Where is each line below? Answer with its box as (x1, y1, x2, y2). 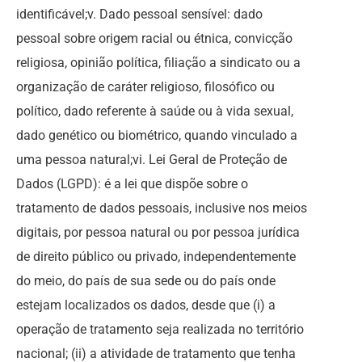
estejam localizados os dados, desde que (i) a (16, 297, 276, 313)
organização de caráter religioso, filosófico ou (16, 79, 275, 95)
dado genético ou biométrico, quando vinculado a (16, 128, 297, 143)
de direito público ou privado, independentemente (16, 249, 296, 264)
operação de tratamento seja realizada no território (16, 322, 304, 337)
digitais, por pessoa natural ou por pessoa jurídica (16, 225, 300, 240)
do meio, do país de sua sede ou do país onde (16, 273, 276, 288)
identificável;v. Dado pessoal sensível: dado (16, 6, 263, 22)
